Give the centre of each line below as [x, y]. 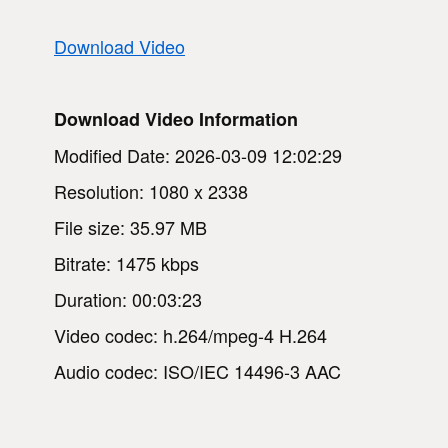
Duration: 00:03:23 [128, 298]
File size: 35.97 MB [130, 226]
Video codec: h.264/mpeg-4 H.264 [190, 334]
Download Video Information [176, 118]
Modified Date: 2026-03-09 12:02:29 [198, 154]
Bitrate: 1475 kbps [126, 262]
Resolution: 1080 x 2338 [151, 190]
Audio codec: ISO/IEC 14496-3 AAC [197, 370]
